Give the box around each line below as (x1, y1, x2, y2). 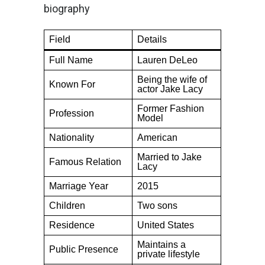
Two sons (137, 200, 177, 211)
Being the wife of (137, 74, 207, 85)
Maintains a (137, 239, 186, 250)
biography (44, 2, 90, 15)
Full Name (49, 54, 93, 65)
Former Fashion (137, 103, 204, 114)
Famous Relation (49, 156, 121, 167)
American (137, 132, 177, 143)
